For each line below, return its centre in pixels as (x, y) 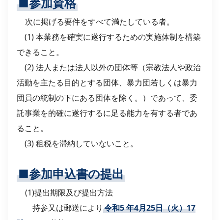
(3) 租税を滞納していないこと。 (77, 143)
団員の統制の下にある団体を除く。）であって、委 (107, 97)
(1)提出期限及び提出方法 (69, 193)
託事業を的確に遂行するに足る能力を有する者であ (107, 113)
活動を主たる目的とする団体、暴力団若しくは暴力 (107, 82)
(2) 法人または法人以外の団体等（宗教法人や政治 (109, 67)
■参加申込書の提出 (71, 174)
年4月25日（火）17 (161, 208)
